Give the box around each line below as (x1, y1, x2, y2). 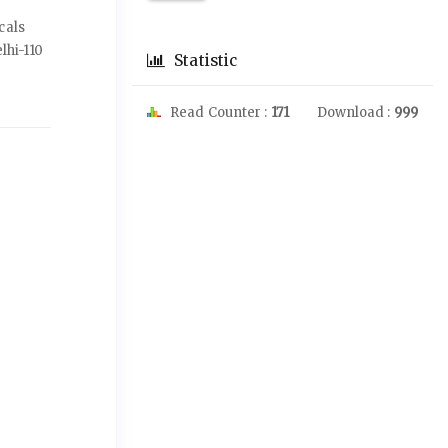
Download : (316, 104, 394, 121)
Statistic (170, 51, 238, 70)
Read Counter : (167, 104, 271, 121)
